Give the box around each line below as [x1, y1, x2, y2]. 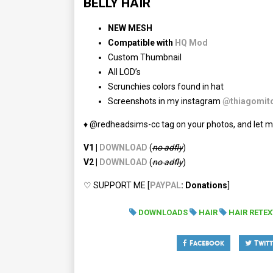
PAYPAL [149, 180, 181, 191]
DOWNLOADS [138, 208, 188, 218]
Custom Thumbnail [107, 52, 182, 63]
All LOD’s [107, 67, 141, 77]
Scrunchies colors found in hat [107, 82, 224, 92]
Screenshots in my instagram [107, 96, 222, 107]
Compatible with [107, 38, 175, 48]
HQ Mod [174, 38, 208, 48]
